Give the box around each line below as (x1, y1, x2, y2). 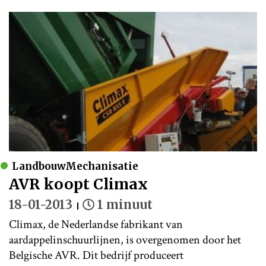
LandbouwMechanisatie (12, 160, 138, 173)
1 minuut (97, 197, 153, 213)
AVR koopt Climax (9, 175, 148, 194)
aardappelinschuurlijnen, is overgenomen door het (9, 232, 241, 248)
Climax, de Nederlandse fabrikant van (9, 217, 183, 233)
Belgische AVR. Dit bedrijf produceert (9, 248, 183, 264)
